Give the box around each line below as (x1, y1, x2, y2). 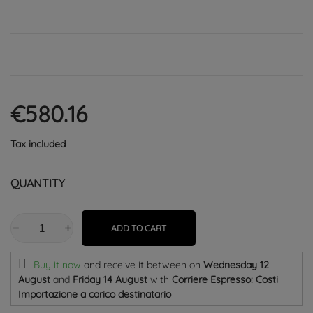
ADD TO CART (111, 223, 166, 233)
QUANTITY (10, 176, 65, 190)
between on (147, 259, 203, 271)
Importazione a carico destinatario (18, 288, 171, 300)
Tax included (10, 138, 66, 150)
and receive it (84, 259, 147, 271)
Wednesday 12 (203, 259, 269, 271)
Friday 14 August (73, 273, 147, 286)
